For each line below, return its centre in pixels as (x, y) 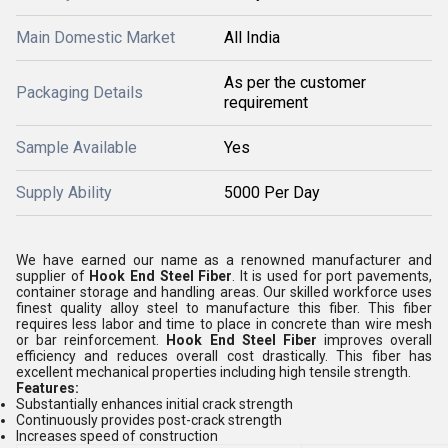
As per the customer (295, 82)
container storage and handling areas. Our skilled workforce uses (224, 292)
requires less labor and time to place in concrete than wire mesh (224, 324)
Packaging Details (79, 92)
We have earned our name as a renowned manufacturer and (224, 260)
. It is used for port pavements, (332, 276)
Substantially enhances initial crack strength (154, 404)
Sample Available (76, 147)
